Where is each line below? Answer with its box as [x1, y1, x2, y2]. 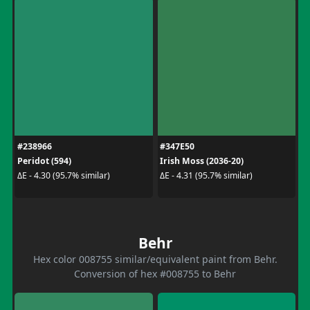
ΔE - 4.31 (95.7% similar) [160, 170, 253, 181]
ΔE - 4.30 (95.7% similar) [17, 170, 110, 181]
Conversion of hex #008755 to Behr [74, 266, 236, 280]
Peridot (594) [17, 154, 71, 167]
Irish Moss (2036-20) [160, 154, 244, 167]
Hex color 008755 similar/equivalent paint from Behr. [33, 252, 277, 266]
